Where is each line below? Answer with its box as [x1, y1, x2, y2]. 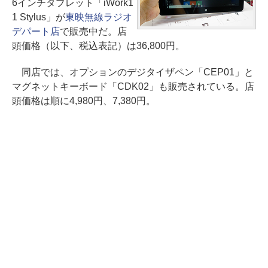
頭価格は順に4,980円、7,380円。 [12, 96, 156, 106]
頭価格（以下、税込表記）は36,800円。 [12, 41, 185, 51]
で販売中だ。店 [59, 26, 127, 36]
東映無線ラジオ [65, 12, 132, 22]
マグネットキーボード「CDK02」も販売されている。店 [12, 81, 254, 92]
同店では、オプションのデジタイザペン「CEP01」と [12, 67, 254, 77]
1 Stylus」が [12, 12, 65, 22]
